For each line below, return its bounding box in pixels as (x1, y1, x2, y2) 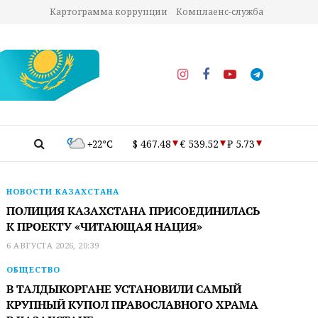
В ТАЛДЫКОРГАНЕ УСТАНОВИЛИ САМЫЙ (6, 281, 242, 297)
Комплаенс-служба (176, 6, 263, 18)
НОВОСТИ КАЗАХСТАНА (6, 186, 120, 197)
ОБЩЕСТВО (6, 264, 61, 275)
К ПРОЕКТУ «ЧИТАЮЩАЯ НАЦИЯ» (6, 219, 203, 234)
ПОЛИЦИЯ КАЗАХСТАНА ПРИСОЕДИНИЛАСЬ (6, 203, 261, 219)
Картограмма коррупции (50, 6, 168, 18)
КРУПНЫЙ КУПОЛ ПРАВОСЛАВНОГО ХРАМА (6, 297, 259, 312)
